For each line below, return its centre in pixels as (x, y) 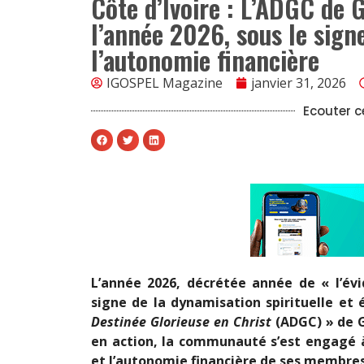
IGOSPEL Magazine (165, 83)
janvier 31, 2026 (299, 83)
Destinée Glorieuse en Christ (181, 322)
